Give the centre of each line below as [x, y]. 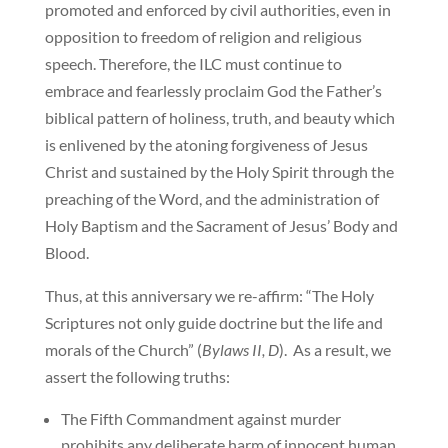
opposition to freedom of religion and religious [203, 37]
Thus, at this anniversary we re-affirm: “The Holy [209, 296]
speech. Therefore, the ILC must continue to [193, 64]
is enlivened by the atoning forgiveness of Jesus [206, 145]
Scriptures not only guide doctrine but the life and [213, 323]
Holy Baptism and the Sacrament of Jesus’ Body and [221, 226]
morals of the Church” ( [123, 350]
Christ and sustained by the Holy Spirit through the [219, 172]
